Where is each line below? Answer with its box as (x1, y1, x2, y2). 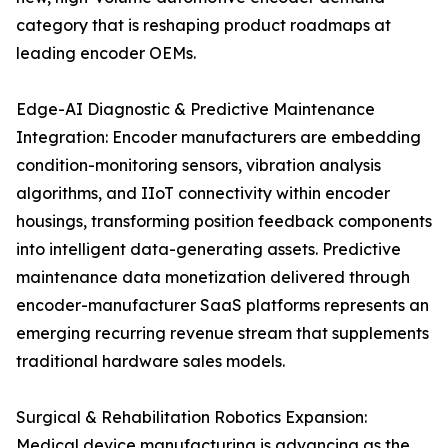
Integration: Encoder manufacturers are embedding (16, 127, 421, 148)
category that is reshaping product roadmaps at (16, 15, 391, 36)
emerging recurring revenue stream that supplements (16, 323, 429, 344)
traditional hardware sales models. (16, 351, 285, 372)
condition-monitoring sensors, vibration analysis (16, 155, 381, 176)
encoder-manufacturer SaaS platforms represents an (16, 295, 429, 316)
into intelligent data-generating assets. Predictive (16, 239, 401, 260)
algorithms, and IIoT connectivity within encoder (16, 183, 390, 204)
